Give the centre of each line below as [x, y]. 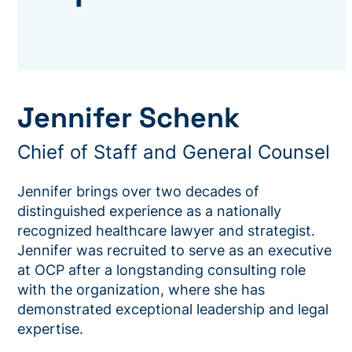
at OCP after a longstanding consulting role [162, 270]
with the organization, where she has [141, 290]
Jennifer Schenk [129, 118]
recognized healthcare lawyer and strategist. [167, 231]
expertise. [51, 329]
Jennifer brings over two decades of [139, 192]
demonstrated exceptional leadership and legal [173, 310]
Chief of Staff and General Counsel [174, 152]
